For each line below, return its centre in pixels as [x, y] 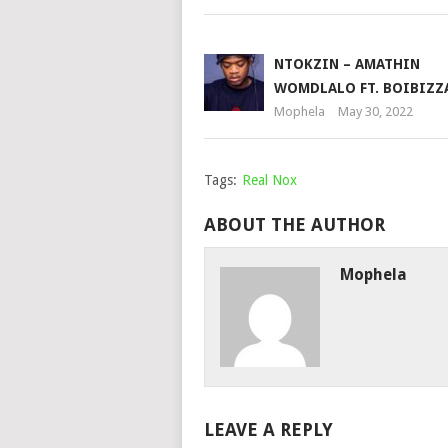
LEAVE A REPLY [268, 429]
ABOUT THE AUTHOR [294, 224]
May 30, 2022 [375, 111]
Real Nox [269, 180]
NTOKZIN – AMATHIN [346, 64]
